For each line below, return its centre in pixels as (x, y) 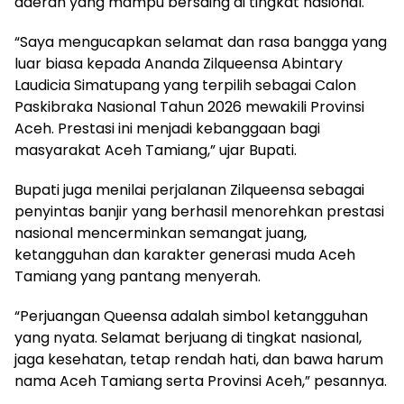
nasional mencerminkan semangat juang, (161, 234)
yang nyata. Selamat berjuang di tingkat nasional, (188, 338)
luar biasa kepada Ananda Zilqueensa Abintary (179, 64)
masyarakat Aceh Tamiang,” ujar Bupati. (156, 151)
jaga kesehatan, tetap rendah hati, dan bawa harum (199, 360)
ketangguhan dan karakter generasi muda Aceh (185, 255)
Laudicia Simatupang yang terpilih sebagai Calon (185, 86)
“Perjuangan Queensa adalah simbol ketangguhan (191, 317)
